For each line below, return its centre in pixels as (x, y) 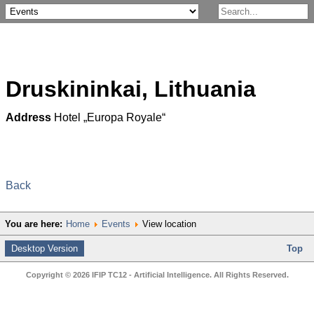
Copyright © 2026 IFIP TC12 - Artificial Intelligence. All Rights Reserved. (157, 274)
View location (168, 224)
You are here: (33, 224)
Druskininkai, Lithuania (131, 89)
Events (116, 224)
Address (30, 117)
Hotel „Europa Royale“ (110, 117)
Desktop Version (44, 248)
